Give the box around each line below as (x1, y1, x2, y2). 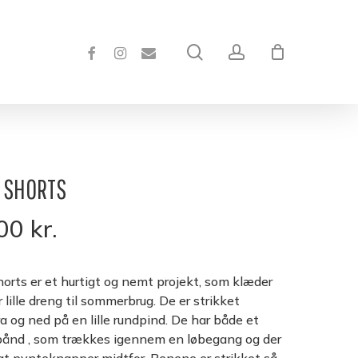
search (202, 41, 253, 62)
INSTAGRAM (105, 41, 160, 60)
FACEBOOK (76, 41, 122, 60)
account (244, 41, 304, 62)
